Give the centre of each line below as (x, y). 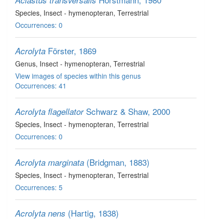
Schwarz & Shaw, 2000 (128, 111)
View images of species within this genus (78, 76)
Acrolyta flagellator (49, 111)
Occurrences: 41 (41, 86)
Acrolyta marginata (50, 162)
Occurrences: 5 (39, 187)
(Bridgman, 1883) (118, 162)
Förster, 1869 (72, 51)
